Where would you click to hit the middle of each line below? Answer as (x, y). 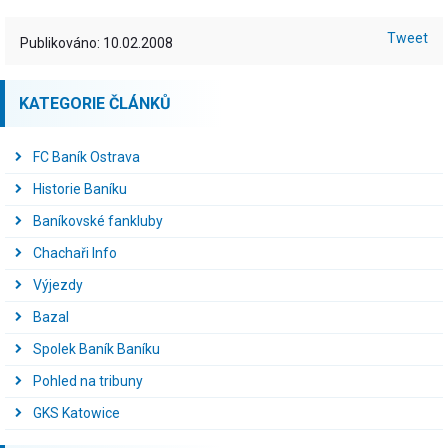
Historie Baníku (80, 189)
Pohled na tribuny (88, 381)
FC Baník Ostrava (86, 157)
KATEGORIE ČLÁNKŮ (95, 103)
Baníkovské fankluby (98, 221)
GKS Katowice (76, 413)
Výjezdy (58, 285)
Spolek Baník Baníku (96, 349)
